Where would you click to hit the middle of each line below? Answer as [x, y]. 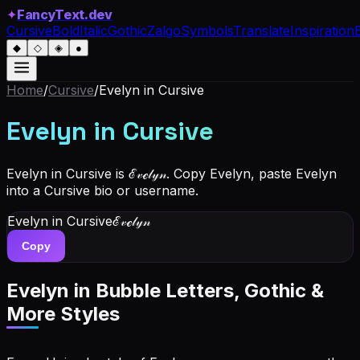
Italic [94, 31]
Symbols [207, 31]
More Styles [63, 313]
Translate [262, 31]
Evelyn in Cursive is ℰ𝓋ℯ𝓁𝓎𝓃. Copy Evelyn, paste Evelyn [172, 173]
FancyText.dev [65, 14]
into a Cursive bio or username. [102, 190]
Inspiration [322, 31]
